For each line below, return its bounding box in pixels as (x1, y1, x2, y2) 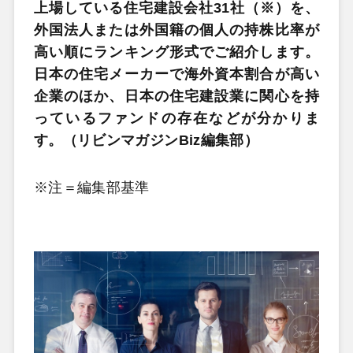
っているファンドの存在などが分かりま (33, 110, 320, 126)
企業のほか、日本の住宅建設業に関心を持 (33, 88, 320, 104)
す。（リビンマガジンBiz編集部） (33, 132, 259, 148)
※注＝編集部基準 (33, 179, 150, 195)
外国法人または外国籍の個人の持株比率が (33, 22, 320, 38)
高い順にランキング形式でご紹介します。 (33, 44, 320, 60)
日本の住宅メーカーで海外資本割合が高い (33, 66, 320, 82)
